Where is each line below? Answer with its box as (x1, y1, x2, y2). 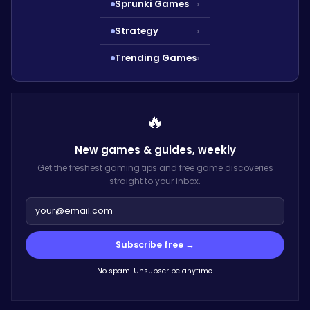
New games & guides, (74, 142, 198, 157)
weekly (197, 142, 236, 157)
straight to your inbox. (109, 174, 201, 187)
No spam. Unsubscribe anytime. (96, 265, 214, 276)
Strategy (115, 24, 158, 37)
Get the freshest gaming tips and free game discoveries (37, 161, 273, 174)
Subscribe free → (116, 238, 194, 250)
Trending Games (115, 51, 197, 64)
